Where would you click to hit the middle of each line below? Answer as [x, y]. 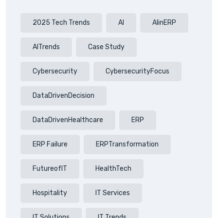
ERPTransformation [127, 144]
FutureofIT [50, 168]
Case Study [106, 47]
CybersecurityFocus [137, 71]
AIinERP [164, 22]
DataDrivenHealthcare [68, 120]
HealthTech [113, 168]
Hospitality [50, 193]
